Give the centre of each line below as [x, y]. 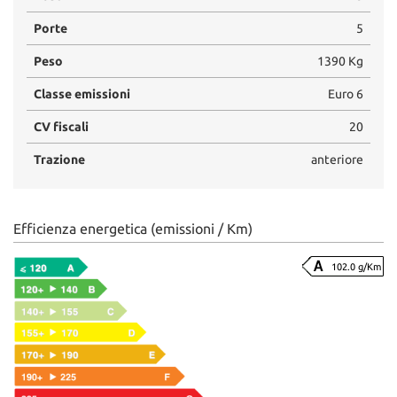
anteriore [337, 159]
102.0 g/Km [356, 266]
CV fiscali [61, 126]
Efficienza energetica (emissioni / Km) [133, 228]
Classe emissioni [82, 93]
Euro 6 [346, 93]
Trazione [59, 159]
